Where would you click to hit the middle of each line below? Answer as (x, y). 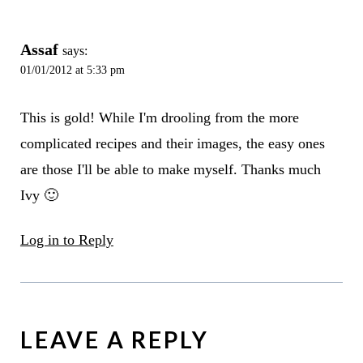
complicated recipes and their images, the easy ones (172, 144)
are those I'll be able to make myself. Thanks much (170, 170)
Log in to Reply (66, 240)
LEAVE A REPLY (114, 340)
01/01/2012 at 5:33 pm (72, 69)
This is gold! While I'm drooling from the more (159, 118)
